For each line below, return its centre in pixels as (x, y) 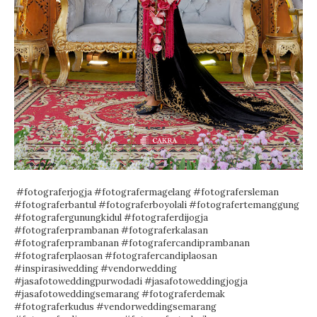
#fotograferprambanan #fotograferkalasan (111, 231)
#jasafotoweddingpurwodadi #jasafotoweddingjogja (131, 282)
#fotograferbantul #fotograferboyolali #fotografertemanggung (157, 205)
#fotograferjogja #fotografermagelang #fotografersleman (146, 192)
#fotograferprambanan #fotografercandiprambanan (132, 243)
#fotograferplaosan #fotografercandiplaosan (116, 256)
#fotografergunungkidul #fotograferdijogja (111, 218)
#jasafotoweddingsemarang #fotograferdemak (120, 294)
